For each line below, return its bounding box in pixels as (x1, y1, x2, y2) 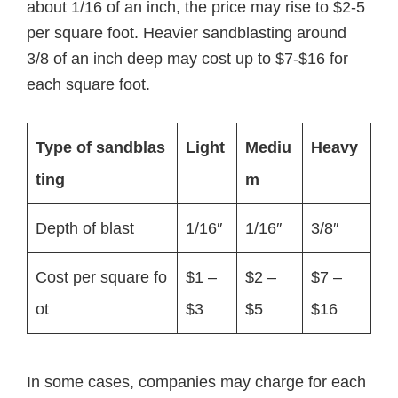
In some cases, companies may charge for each (27, 373, 366, 391)
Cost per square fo (36, 268, 167, 286)
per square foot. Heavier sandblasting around (27, 24, 346, 42)
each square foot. (27, 76, 150, 93)
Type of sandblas (36, 139, 165, 156)
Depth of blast (36, 219, 134, 237)
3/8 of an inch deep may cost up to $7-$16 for (27, 50, 348, 68)
